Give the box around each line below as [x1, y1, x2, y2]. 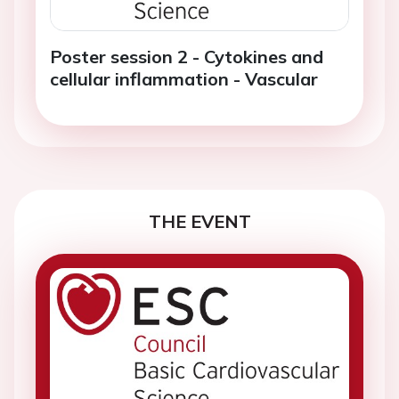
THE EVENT [148, 209, 251, 232]
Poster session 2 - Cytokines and [50, 45, 323, 68]
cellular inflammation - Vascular [50, 67, 318, 90]
